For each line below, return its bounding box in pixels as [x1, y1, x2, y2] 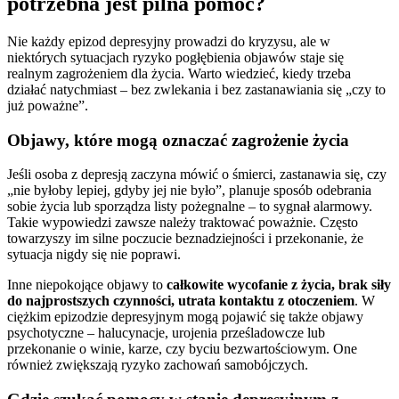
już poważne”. [7, 97, 88, 113]
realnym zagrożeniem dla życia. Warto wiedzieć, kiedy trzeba [7, 65, 351, 81]
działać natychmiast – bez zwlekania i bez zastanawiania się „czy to [7, 81, 386, 97]
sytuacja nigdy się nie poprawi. [7, 247, 181, 263]
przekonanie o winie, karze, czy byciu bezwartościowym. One [7, 341, 357, 357]
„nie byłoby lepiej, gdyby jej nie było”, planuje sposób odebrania [7, 183, 371, 199]
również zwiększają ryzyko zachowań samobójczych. [7, 357, 308, 373]
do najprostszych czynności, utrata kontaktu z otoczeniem [7, 293, 354, 309]
